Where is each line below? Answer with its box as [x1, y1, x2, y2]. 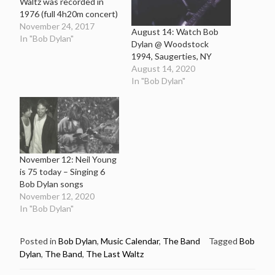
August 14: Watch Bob [131, 26, 219, 37]
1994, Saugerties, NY [131, 50, 212, 61]
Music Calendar [101, 236, 159, 247]
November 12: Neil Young [20, 154, 117, 165]
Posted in [20, 236, 58, 247]
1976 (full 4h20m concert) [20, 8, 118, 19]
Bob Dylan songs [20, 179, 83, 190]
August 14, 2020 [131, 63, 195, 74]
